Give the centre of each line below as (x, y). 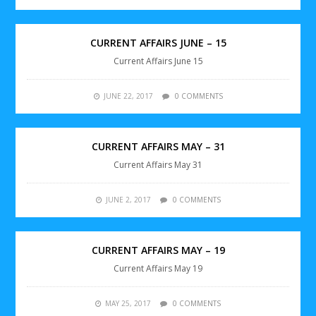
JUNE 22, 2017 (128, 96)
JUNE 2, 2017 (128, 199)
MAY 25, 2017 (128, 303)
